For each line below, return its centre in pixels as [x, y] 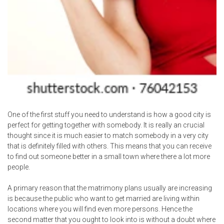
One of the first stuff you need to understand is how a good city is [109, 114]
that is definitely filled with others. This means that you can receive [109, 146]
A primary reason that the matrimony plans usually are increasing [110, 188]
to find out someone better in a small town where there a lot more [109, 156]
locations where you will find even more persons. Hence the [100, 209]
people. [19, 167]
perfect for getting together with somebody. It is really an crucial [106, 125]
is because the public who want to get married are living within [103, 198]
